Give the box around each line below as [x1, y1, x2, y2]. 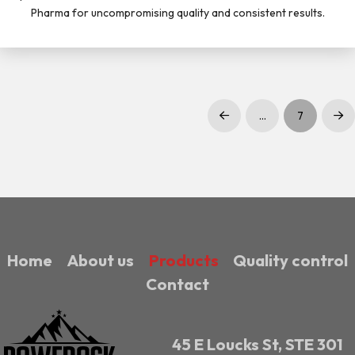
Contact [146, 274, 209, 295]
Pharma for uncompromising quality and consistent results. [30, 6, 325, 21]
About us [67, 250, 135, 271]
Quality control [232, 250, 348, 271]
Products [148, 250, 219, 271]
